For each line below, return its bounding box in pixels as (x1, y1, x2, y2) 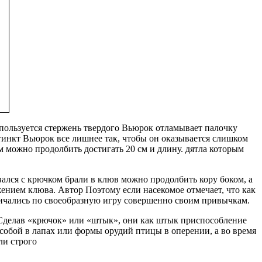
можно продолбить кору (121, 174, 218, 184)
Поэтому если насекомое (85, 184, 184, 195)
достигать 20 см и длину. (82, 143, 185, 154)
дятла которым (185, 143, 244, 154)
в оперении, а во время (161, 225, 256, 236)
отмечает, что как (184, 184, 256, 195)
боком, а (218, 174, 253, 184)
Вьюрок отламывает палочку (121, 122, 237, 133)
